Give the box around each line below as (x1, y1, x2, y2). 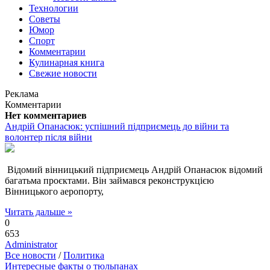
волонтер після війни (5, 132, 92, 142)
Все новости (5, 250, 56, 260)
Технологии (29, 3, 78, 13)
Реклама (5, 89, 39, 99)
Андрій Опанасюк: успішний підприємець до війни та (5, 121, 229, 131)
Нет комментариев (5, 110, 87, 121)
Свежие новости (29, 68, 97, 78)
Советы (29, 14, 60, 24)
